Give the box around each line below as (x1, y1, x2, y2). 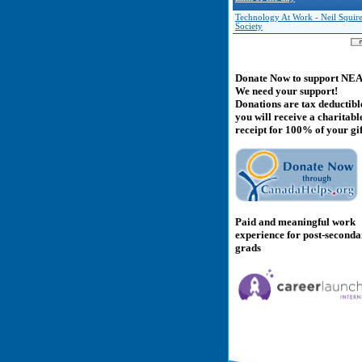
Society (235, 22, 263, 31)
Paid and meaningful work (235, 215, 356, 228)
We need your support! (235, 85, 338, 98)
